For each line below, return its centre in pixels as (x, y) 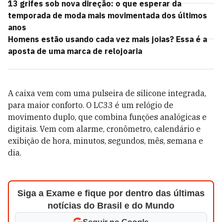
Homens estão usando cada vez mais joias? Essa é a (108, 39)
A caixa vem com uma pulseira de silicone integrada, (107, 93)
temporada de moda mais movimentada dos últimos (108, 15)
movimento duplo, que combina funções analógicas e (107, 117)
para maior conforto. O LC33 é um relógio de (91, 105)
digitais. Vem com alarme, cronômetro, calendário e (104, 129)
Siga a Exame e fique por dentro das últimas (111, 193)
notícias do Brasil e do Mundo (111, 206)
